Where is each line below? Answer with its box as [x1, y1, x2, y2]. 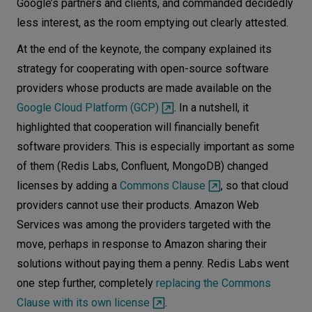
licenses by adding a [17, 179, 120, 192]
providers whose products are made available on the [17, 81, 272, 95]
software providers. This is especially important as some [17, 140, 295, 153]
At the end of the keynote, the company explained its [17, 42, 272, 56]
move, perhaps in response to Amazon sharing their [17, 237, 267, 251]
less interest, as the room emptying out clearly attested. [17, 16, 288, 29]
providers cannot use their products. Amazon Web [17, 198, 259, 212]
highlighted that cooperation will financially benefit [17, 120, 259, 134]
